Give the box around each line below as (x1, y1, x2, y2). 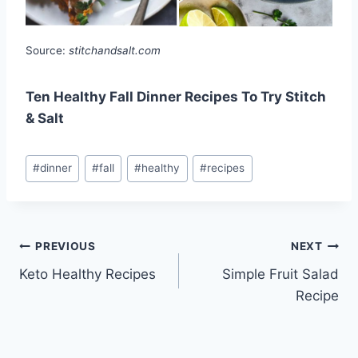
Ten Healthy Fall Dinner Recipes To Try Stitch (26, 89, 326, 105)
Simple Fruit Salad (222, 265, 339, 282)
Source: (26, 44, 69, 58)
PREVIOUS (35, 240, 96, 253)
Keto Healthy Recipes (19, 265, 156, 282)
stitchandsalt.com (69, 44, 161, 58)
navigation (18, 271, 133, 299)
